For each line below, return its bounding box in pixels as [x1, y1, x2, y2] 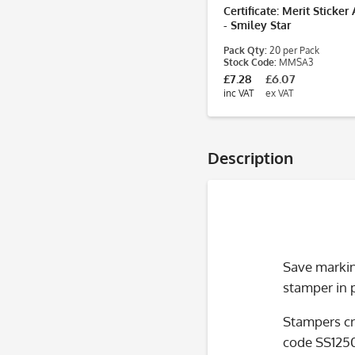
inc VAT [223, 87, 254, 99]
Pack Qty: [223, 44, 267, 56]
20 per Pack [267, 44, 319, 56]
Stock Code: [223, 56, 277, 68]
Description [208, 147, 293, 168]
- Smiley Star [223, 18, 291, 32]
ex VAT [265, 87, 293, 99]
